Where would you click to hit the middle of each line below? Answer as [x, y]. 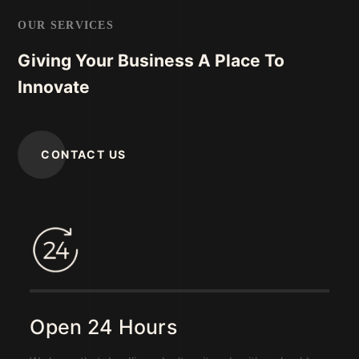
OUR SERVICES [66, 25]
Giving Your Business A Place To [151, 61]
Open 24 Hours [103, 327]
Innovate [54, 87]
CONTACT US [84, 154]
